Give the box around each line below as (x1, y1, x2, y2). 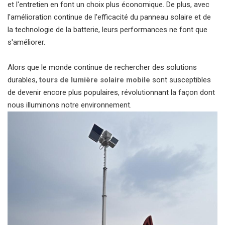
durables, (8, 75, 39, 84)
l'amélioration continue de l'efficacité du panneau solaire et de (8, 13, 211, 22)
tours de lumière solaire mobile (39, 75, 150, 84)
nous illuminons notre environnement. (8, 100, 132, 109)
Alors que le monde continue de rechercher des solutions (8, 63, 197, 72)
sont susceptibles (150, 75, 211, 84)
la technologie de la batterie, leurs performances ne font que (8, 25, 207, 34)
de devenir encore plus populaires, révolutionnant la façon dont (8, 88, 215, 97)
